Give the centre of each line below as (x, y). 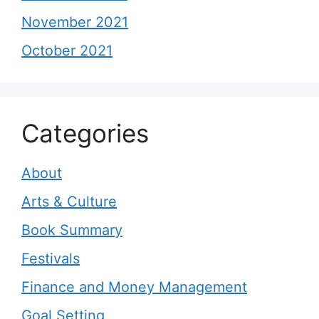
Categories (85, 133)
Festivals (51, 258)
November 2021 (75, 22)
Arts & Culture (69, 202)
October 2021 (67, 51)
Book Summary (72, 230)
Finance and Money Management (134, 287)
